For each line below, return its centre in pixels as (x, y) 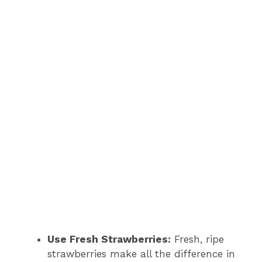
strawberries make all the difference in (141, 254)
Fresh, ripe (197, 239)
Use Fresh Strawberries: (109, 239)
